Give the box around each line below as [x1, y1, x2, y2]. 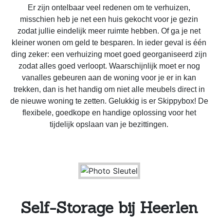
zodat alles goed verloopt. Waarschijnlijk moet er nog [18, 61, 200, 70]
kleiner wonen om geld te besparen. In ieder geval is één [12, 38, 206, 47]
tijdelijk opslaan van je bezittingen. [50, 120, 168, 128]
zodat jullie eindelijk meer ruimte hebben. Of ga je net [18, 26, 200, 35]
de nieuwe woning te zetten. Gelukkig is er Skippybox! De [10, 96, 208, 105]
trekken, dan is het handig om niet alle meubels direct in [13, 85, 205, 93]
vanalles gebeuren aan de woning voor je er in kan [22, 73, 196, 82]
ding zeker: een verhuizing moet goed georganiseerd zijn [11, 50, 207, 58]
